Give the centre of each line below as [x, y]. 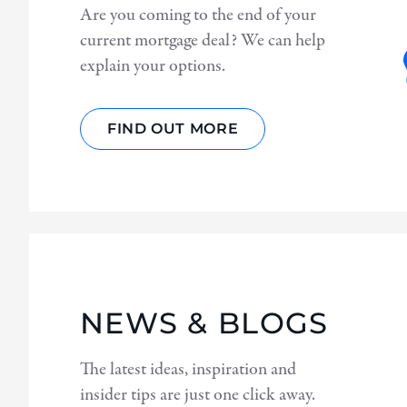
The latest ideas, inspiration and [188, 369]
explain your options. [153, 66]
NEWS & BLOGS [204, 323]
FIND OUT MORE [173, 129]
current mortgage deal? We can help [203, 40]
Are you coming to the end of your [198, 15]
